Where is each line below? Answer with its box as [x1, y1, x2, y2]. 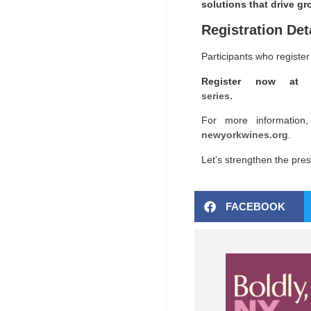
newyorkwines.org [201, 129, 288, 141]
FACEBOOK [226, 200, 285, 212]
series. [201, 90, 233, 101]
